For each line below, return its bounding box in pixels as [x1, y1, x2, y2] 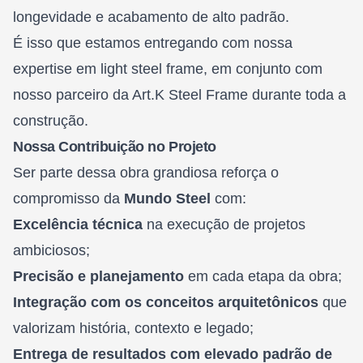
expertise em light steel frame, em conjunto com [13, 60, 322, 77]
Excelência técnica [13, 216, 143, 233]
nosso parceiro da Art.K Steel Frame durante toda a [13, 86, 346, 103]
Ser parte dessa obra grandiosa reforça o [13, 164, 279, 181]
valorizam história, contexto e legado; [13, 319, 254, 336]
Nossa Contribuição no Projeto [13, 138, 216, 155]
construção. [13, 112, 88, 129]
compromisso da [13, 190, 124, 207]
